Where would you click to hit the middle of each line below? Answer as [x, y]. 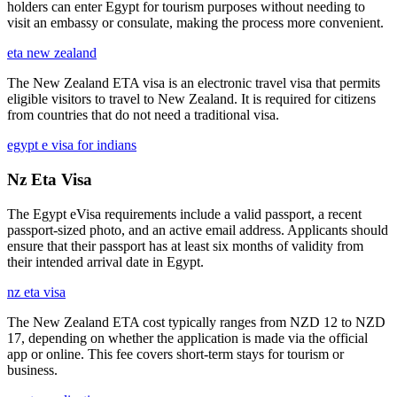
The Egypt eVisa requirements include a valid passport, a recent [184, 214]
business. [32, 370]
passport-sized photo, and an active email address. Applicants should [198, 230]
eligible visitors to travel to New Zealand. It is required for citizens [191, 99]
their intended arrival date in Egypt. [105, 261]
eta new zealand [52, 53]
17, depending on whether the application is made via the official [187, 338]
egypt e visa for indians [72, 145]
